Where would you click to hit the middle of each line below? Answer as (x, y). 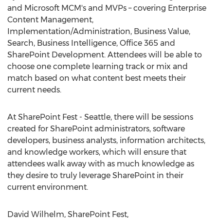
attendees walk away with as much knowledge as (101, 164)
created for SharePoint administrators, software (96, 129)
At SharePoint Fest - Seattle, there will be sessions (100, 117)
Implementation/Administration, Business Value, (99, 31)
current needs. (34, 90)
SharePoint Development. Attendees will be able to (105, 55)
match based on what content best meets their (97, 78)
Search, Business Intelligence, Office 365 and (91, 43)
